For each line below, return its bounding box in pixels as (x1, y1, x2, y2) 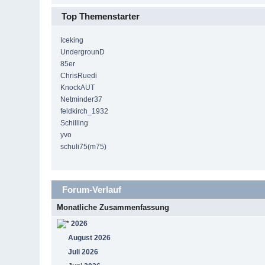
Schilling (60, 119, 89, 128)
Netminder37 (60, 95, 103, 104)
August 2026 (68, 233, 111, 242)
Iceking (60, 36, 84, 45)
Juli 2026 (68, 247, 99, 256)
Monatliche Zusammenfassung (57, 202, 170, 212)
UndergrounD (60, 48, 105, 57)
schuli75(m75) (60, 143, 107, 151)
